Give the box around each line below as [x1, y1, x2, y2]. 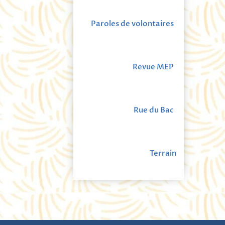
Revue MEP [133, 62, 174, 72]
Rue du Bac [134, 105, 174, 115]
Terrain [150, 148, 176, 158]
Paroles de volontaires [91, 19, 174, 29]
